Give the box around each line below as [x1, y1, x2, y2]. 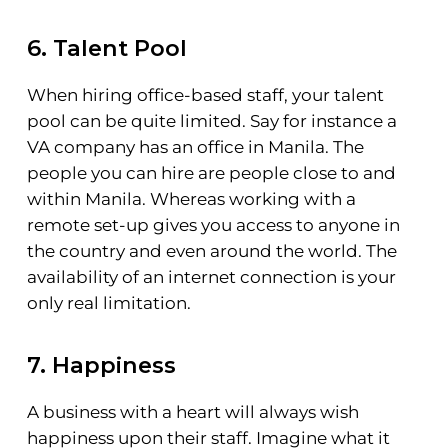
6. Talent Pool [26, 34, 187, 63]
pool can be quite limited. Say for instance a [26, 111, 397, 132]
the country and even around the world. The [26, 241, 397, 262]
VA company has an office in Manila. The [26, 137, 364, 158]
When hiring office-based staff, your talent [26, 85, 384, 106]
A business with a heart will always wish [26, 401, 359, 422]
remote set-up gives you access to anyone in [26, 215, 400, 236]
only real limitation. [26, 293, 191, 314]
